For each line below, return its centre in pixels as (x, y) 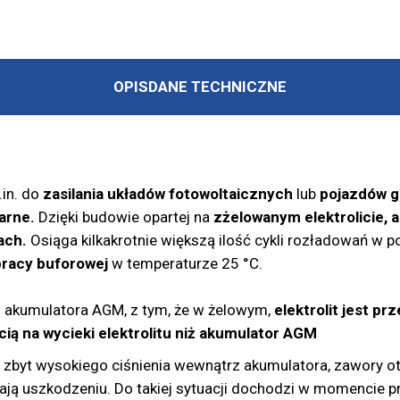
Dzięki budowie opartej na (124, 217)
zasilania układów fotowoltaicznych (167, 194)
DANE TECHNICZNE (217, 87)
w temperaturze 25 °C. (185, 264)
